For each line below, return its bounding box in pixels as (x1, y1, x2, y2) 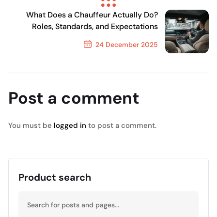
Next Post (117, 60, 150, 68)
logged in (54, 121, 86, 130)
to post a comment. (86, 121, 156, 130)
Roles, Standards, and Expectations (32, 21, 158, 31)
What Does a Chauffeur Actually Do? (26, 10, 158, 20)
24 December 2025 (93, 40, 158, 49)
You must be (8, 121, 54, 130)
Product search (18, 171, 91, 184)
